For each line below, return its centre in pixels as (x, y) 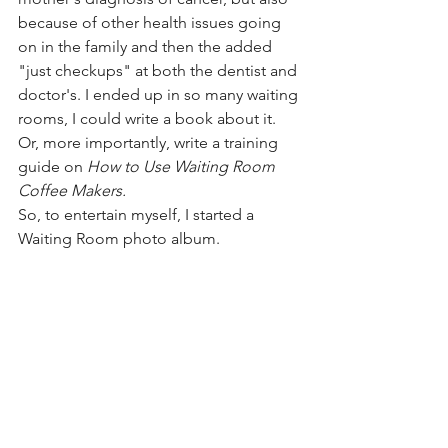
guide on (52, 166)
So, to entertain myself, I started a (138, 214)
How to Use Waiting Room (183, 166)
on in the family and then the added (147, 46)
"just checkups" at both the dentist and (159, 70)
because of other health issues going (151, 22)
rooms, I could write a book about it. (149, 118)
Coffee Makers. (74, 190)
